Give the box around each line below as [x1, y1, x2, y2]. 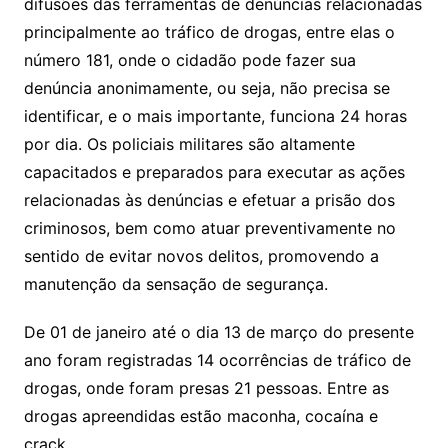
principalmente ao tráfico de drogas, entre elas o [23, 22, 395, 43]
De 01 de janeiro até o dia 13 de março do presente [23, 322, 414, 343]
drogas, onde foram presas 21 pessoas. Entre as [23, 378, 389, 399]
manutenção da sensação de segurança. [23, 274, 328, 295]
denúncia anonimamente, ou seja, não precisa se [23, 78, 390, 99]
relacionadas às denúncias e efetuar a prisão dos [23, 190, 395, 211]
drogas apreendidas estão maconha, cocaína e [23, 406, 378, 427]
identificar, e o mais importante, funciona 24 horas [23, 106, 407, 127]
